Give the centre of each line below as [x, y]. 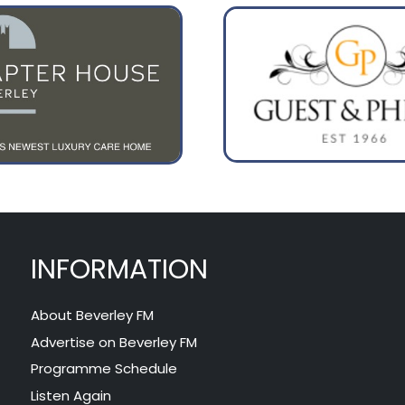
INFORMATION [119, 269]
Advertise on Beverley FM [113, 342]
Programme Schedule [104, 369]
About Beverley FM [92, 316]
